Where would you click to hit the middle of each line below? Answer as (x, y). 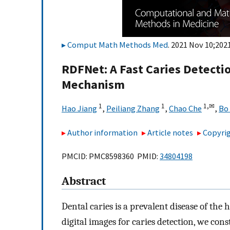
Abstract (84, 181)
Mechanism (93, 85)
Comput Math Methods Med (118, 45)
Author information (102, 132)
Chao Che (185, 109)
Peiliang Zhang (133, 109)
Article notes (170, 132)
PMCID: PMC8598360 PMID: (111, 156)
